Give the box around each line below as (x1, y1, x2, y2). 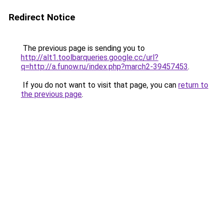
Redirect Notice (9, 12, 75, 23)
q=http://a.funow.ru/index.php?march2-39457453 (21, 62, 188, 71)
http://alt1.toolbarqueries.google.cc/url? (21, 53, 158, 62)
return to (178, 80, 208, 90)
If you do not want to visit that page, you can (21, 80, 178, 90)
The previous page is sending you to (21, 44, 145, 53)
